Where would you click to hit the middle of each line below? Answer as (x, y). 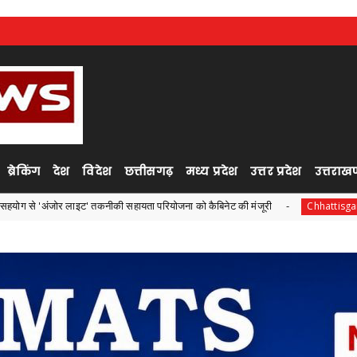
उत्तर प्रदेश (276, 171)
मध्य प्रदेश (212, 171)
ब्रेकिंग (24, 171)
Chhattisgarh (260, 206)
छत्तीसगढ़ (149, 171)
